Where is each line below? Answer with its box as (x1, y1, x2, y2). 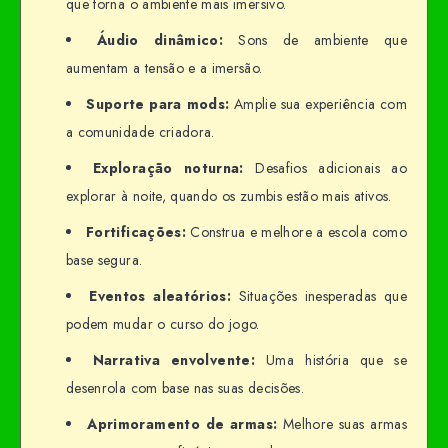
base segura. (66, 250, 143, 271)
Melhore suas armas (277, 414, 407, 435)
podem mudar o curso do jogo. (66, 314, 260, 335)
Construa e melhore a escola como (185, 222, 407, 243)
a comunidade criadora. (66, 122, 215, 143)
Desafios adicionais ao (243, 158, 407, 179)
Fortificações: (86, 222, 186, 243)
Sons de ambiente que (223, 30, 408, 51)
